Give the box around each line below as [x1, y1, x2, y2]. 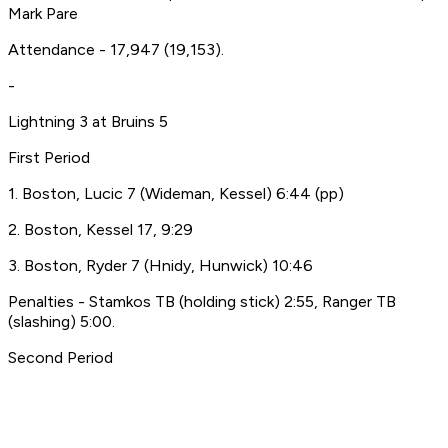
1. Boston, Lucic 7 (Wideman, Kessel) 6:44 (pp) [8, 184, 344, 204]
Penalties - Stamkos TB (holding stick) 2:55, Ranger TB [8, 292, 396, 312]
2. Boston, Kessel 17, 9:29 [8, 220, 193, 240]
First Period [8, 148, 90, 168]
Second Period [8, 348, 113, 368]
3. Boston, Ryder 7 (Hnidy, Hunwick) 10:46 [8, 256, 313, 276]
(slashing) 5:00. [8, 312, 115, 332]
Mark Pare [8, 4, 78, 24]
